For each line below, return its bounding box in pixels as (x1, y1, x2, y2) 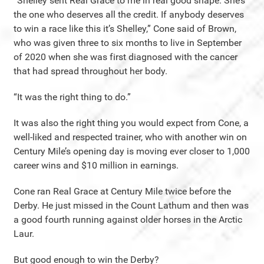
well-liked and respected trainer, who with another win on (14, 131, 247, 143)
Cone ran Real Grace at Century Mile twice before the (14, 185, 231, 197)
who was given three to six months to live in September (14, 37, 242, 48)
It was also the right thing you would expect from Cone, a (14, 117, 249, 128)
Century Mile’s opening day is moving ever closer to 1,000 (14, 145, 250, 157)
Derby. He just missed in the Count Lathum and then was (14, 199, 249, 211)
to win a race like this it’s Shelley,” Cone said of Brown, (14, 22, 236, 34)
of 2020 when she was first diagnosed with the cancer (14, 51, 237, 62)
